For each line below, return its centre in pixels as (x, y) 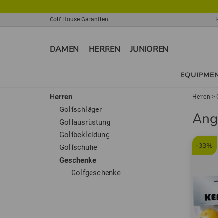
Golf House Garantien (79, 19)
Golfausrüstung (85, 122)
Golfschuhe (78, 147)
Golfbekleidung (84, 135)
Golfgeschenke (96, 173)
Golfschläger (81, 109)
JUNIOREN (149, 49)
